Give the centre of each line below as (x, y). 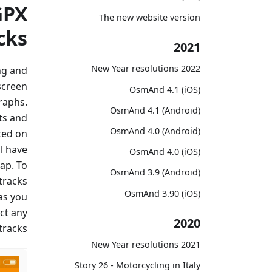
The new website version (150, 17)
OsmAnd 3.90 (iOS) (162, 193)
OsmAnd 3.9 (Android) (155, 172)
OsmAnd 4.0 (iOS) (165, 152)
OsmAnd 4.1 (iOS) (165, 89)
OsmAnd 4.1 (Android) (155, 110)
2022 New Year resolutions (191, 69)
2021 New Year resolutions (191, 245)
